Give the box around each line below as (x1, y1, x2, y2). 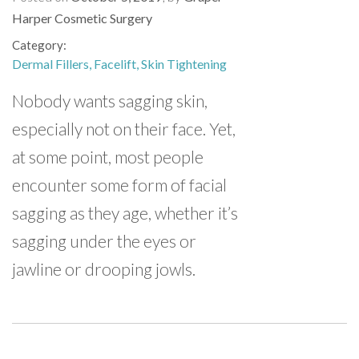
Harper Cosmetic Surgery (12, 10, 152, 26)
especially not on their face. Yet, (12, 119, 236, 139)
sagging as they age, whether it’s (12, 203, 238, 223)
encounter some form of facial (12, 175, 227, 195)
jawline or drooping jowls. (12, 259, 196, 279)
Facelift (94, 56, 136, 71)
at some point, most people (12, 147, 204, 167)
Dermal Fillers (12, 56, 89, 71)
